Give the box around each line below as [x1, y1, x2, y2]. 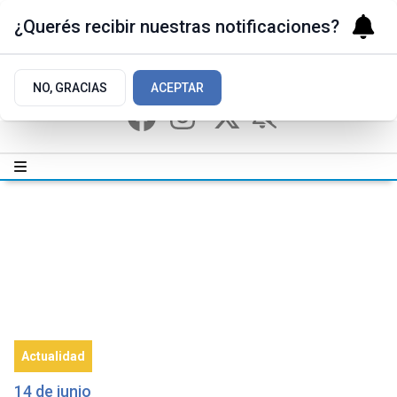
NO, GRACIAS [33, 81, 107, 95]
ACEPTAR [151, 81, 204, 95]
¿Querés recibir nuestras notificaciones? [14, 16, 339, 37]
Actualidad [21, 349, 85, 364]
